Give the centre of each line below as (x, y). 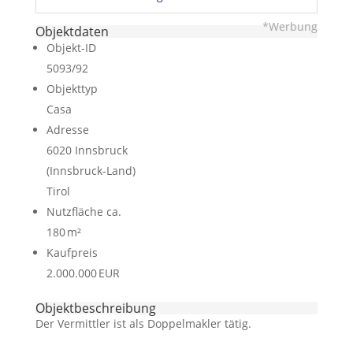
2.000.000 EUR (83, 273)
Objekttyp (72, 89)
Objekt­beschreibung (95, 308)
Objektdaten (72, 32)
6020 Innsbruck (87, 150)
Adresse (67, 130)
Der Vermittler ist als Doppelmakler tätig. (143, 323)
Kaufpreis (72, 253)
